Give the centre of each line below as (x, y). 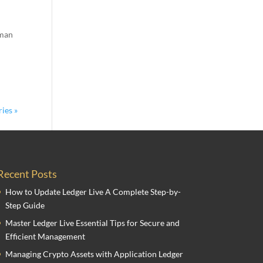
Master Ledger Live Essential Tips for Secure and (92, 222)
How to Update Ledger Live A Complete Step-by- (93, 191)
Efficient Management (45, 236)
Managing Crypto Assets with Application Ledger (94, 254)
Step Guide (25, 205)
